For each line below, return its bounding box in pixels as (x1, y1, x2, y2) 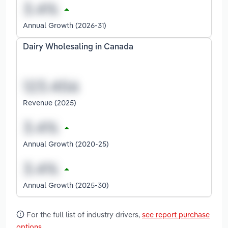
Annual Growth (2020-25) (23, 138, 109, 149)
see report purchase (142, 209, 210, 219)
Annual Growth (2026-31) (23, 20, 106, 31)
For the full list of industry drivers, (24, 209, 142, 219)
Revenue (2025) (23, 97, 76, 107)
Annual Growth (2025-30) (23, 180, 109, 190)
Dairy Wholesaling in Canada (23, 43, 133, 52)
